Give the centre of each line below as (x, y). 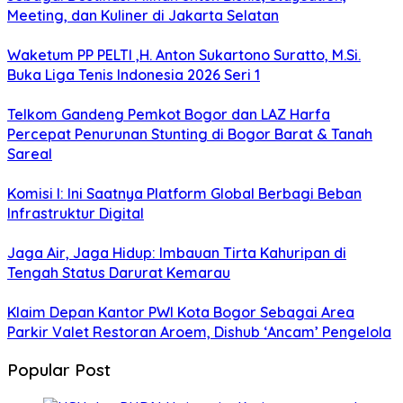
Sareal (30, 154)
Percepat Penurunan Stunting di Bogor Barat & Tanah (190, 134)
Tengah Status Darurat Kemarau (119, 273)
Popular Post (59, 369)
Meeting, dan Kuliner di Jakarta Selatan (143, 16)
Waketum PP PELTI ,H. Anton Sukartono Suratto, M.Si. (184, 55)
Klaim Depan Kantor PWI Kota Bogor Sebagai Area (181, 313)
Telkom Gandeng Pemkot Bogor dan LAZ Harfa (169, 115)
